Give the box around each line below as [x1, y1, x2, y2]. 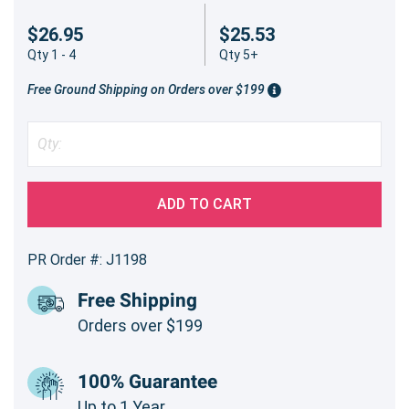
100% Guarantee [78, 367, 217, 396]
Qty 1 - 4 [27, 47, 76, 62]
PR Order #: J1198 [27, 250, 147, 268]
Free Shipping [78, 286, 197, 315]
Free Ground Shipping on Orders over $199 [27, 81, 267, 97]
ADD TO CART [157, 194, 252, 213]
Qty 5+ [218, 47, 258, 62]
